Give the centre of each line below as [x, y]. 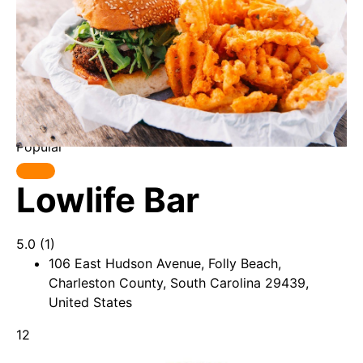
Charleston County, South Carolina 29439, [179, 283]
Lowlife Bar [108, 200]
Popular [40, 147]
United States [90, 302]
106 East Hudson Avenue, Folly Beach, [165, 263]
